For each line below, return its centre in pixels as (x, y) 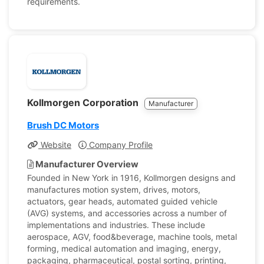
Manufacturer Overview (86, 164)
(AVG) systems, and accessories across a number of (127, 213)
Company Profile (120, 145)
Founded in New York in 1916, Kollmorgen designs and (131, 178)
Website (55, 145)
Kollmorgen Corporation (84, 103)
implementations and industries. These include (116, 225)
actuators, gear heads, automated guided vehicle (122, 201)
